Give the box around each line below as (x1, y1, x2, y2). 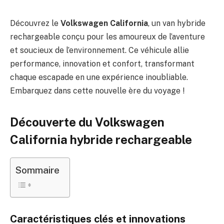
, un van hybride (148, 18, 205, 28)
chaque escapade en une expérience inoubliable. (10, 72, 188, 82)
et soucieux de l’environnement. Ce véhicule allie (10, 45, 189, 55)
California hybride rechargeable (10, 132, 192, 147)
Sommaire (15, 164, 59, 176)
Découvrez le (10, 18, 60, 28)
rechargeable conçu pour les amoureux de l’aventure (10, 32, 205, 41)
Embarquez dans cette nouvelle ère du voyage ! (10, 86, 184, 95)
